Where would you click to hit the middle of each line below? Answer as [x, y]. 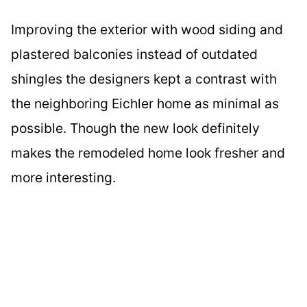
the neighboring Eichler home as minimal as [145, 103]
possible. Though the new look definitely [135, 128]
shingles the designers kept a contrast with [144, 78]
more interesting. [63, 177]
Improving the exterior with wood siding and [147, 29]
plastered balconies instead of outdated [134, 54]
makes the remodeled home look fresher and [148, 152]
